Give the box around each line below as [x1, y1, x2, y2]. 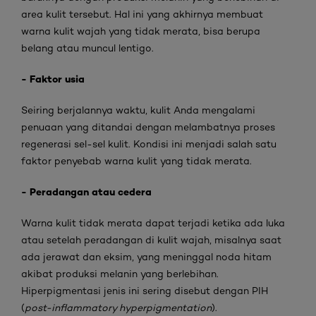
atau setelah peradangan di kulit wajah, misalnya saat [21, 234, 281, 245]
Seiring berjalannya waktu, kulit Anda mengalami [21, 104, 255, 116]
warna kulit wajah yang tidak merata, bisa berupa [21, 25, 260, 37]
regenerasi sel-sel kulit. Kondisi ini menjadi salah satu [21, 138, 276, 150]
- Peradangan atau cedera [21, 186, 152, 198]
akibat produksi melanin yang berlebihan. [21, 268, 219, 279]
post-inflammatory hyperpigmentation [25, 302, 212, 313]
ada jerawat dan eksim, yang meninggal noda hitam [21, 251, 272, 262]
